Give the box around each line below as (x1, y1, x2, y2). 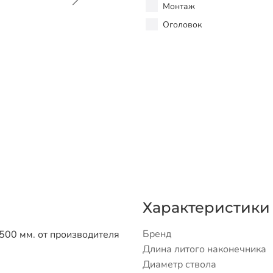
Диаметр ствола (143, 257, 216, 271)
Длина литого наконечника (143, 242, 266, 256)
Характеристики (143, 198, 270, 216)
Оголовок (163, 18, 202, 30)
